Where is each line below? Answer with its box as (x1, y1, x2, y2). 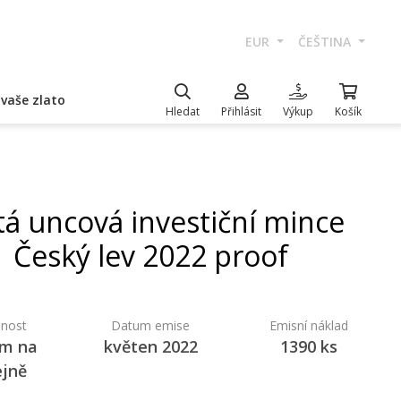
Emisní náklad (269, 317, 348, 334)
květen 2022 (103, 336, 198, 357)
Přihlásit (221, 104, 261, 119)
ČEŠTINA (298, 33, 355, 50)
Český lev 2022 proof (13, 236, 288, 275)
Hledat (166, 104, 200, 119)
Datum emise (111, 317, 190, 334)
